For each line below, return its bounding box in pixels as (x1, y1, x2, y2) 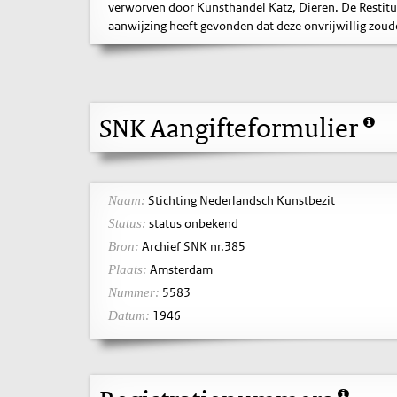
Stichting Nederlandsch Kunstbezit (145, 191, 335, 208)
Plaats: (108, 261, 147, 276)
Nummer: (108, 284, 160, 300)
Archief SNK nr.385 (139, 237, 245, 254)
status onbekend (146, 214, 238, 231)
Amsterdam (147, 261, 213, 277)
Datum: (108, 307, 150, 323)
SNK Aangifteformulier (99, 109, 363, 144)
